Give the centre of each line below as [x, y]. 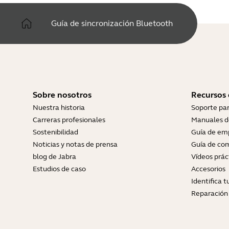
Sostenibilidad [55, 132]
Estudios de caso [59, 169]
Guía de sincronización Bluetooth [112, 23]
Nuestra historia [59, 108]
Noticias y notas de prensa [75, 144]
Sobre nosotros [62, 95]
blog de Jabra [54, 157]
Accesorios [208, 169]
